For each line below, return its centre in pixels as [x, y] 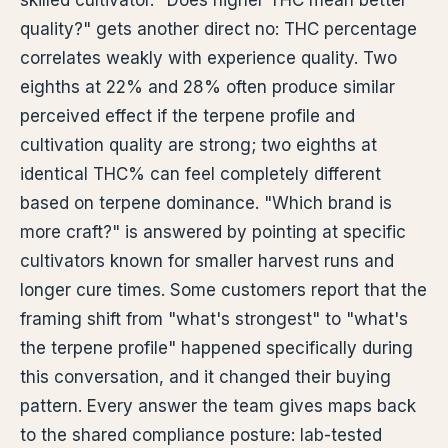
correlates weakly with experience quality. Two [208, 58]
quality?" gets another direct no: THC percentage [218, 29]
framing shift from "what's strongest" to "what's [214, 319]
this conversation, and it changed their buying [205, 377]
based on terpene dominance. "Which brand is [206, 203]
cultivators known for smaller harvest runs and [207, 261]
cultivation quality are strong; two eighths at [198, 145]
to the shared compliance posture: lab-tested [201, 435]
